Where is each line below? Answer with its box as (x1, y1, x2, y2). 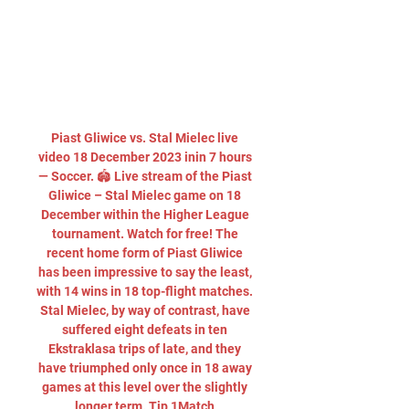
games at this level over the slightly (42, 380, 247, 394)
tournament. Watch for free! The (51, 226, 238, 241)
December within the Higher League (40, 207, 249, 222)
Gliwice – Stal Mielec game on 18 (48, 188, 241, 203)
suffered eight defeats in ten (62, 322, 227, 337)
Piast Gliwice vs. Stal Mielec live (51, 131, 238, 145)
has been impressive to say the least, (37, 265, 252, 279)
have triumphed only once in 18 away (37, 361, 252, 375)
